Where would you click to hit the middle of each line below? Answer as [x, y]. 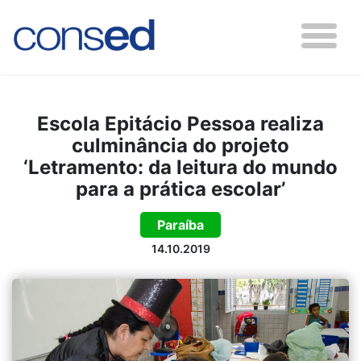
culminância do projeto [180, 145]
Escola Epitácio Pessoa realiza [180, 124]
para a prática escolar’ [180, 189]
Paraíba [180, 225]
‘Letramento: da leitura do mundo [180, 167]
